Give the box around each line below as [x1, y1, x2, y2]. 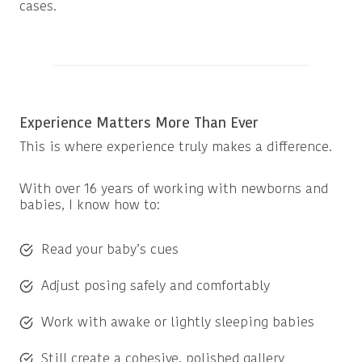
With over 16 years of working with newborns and [19, 183, 328, 197]
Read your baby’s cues [41, 242, 179, 257]
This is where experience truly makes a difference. [19, 141, 332, 155]
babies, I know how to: [19, 199, 160, 213]
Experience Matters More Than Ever [19, 117, 259, 132]
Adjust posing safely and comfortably [41, 279, 270, 293]
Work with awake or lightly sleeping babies [41, 315, 314, 330]
